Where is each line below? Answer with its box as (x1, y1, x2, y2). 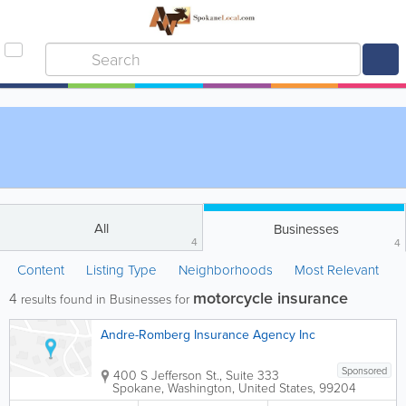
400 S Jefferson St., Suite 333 (113, 366, 279, 385)
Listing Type (86, 260, 160, 280)
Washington (168, 379, 232, 398)
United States (238, 379, 313, 398)
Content (17, 260, 68, 280)
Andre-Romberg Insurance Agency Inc (101, 325, 315, 344)
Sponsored (342, 363, 387, 378)
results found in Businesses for (17, 290, 193, 309)
